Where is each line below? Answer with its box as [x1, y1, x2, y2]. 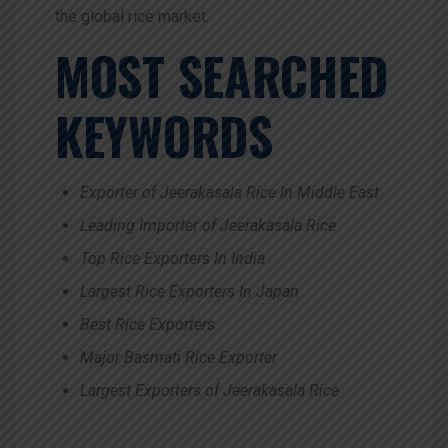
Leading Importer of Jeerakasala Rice [80, 215, 336, 235]
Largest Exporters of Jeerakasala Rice [80, 380, 339, 400]
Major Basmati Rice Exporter [80, 347, 277, 367]
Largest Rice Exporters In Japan [80, 281, 299, 301]
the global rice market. [55, 6, 209, 26]
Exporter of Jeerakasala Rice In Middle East [80, 182, 379, 202]
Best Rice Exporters [80, 314, 215, 334]
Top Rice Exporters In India [80, 248, 265, 268]
